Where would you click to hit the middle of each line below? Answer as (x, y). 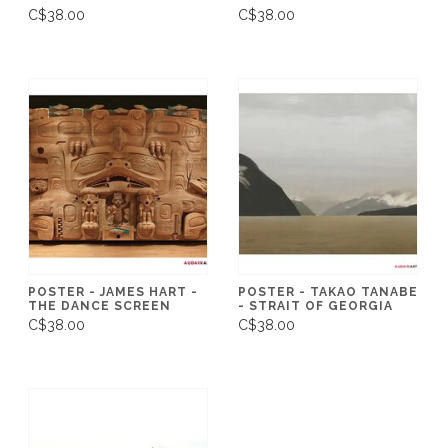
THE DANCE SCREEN (99, 305)
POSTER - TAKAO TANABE (328, 291)
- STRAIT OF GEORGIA (315, 305)
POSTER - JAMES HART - (113, 291)
